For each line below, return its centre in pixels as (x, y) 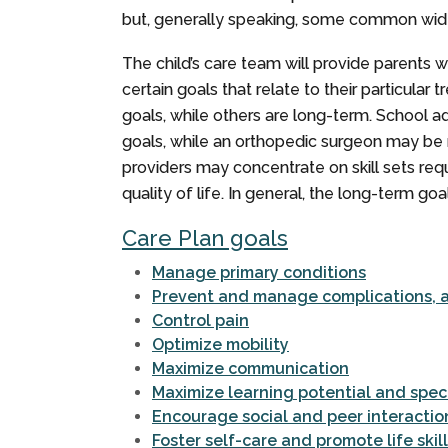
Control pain (200, 321)
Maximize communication (250, 369)
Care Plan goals (205, 238)
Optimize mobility (220, 345)
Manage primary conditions (259, 273)
